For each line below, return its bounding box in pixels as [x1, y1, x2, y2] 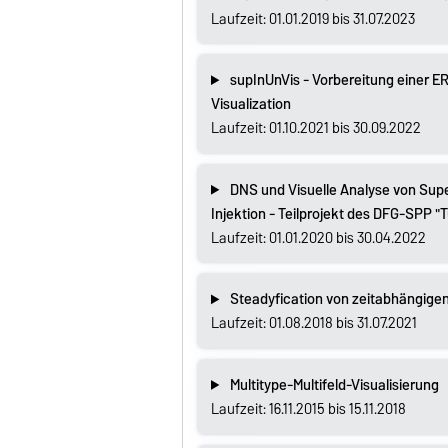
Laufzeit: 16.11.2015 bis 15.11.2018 [210, 396, 406, 421]
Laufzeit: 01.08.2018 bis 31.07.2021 [210, 311, 417, 336]
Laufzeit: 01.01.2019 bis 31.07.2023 [210, 6, 415, 31]
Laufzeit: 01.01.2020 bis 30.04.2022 [210, 225, 426, 250]
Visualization [210, 92, 291, 117]
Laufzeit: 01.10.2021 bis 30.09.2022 [210, 116, 421, 141]
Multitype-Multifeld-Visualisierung [229, 372, 439, 397]
